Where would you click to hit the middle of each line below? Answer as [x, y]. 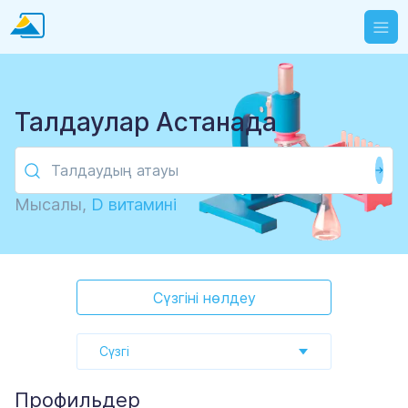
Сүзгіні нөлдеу [204, 297]
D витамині [134, 205]
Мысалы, [53, 205]
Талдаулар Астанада [146, 122]
